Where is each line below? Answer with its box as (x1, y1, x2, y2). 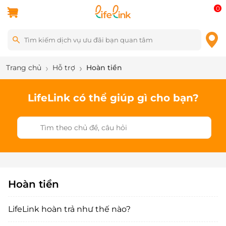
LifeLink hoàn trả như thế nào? (8, 204, 131, 214)
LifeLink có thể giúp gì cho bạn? (27, 92, 199, 104)
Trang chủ (6, 63, 41, 72)
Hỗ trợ (52, 63, 75, 72)
